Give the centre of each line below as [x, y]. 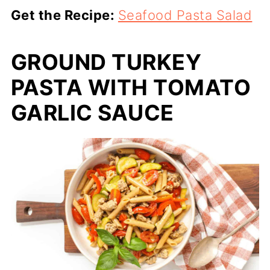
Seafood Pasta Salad [185, 15]
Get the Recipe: [64, 15]
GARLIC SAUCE [92, 113]
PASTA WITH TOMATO [131, 87]
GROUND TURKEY [106, 62]
